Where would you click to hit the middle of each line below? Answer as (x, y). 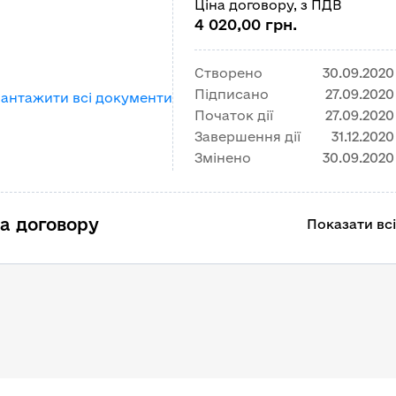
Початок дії (234, 115)
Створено (228, 73)
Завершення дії (247, 137)
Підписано (232, 94)
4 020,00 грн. (246, 24)
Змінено (223, 158)
